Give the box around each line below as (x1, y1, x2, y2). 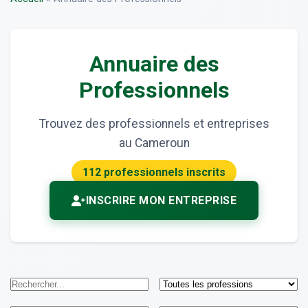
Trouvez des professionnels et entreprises (38, 117, 269, 131)
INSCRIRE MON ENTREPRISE (85, 194, 236, 208)
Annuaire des (89, 51, 219, 78)
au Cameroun (118, 136, 190, 151)
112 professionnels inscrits (82, 166, 225, 179)
